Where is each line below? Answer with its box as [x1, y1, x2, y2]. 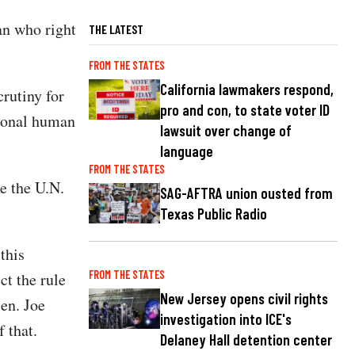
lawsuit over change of [160, 120, 292, 139]
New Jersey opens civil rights [160, 288, 328, 307]
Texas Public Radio [160, 204, 267, 223]
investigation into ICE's [160, 309, 292, 328]
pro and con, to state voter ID [160, 100, 330, 119]
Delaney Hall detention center [160, 330, 332, 349]
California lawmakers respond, [160, 79, 334, 98]
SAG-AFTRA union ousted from [160, 184, 333, 203]
